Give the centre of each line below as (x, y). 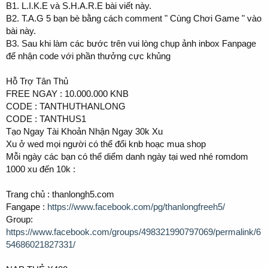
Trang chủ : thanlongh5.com (60, 194)
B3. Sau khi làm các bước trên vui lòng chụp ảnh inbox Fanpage (131, 43)
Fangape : (27, 206)
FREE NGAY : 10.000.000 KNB (67, 93)
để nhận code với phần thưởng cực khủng (88, 56)
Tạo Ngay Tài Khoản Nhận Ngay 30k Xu (84, 131)
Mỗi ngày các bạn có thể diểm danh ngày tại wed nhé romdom (127, 156)
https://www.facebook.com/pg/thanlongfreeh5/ (136, 206)
